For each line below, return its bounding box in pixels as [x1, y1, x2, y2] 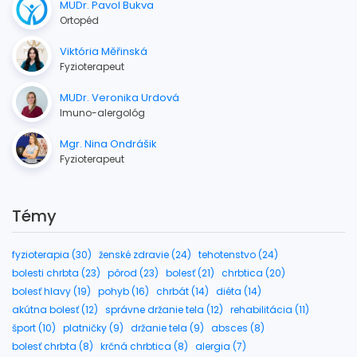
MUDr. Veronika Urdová [60, 89, 179, 105]
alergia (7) [195, 339, 246, 353]
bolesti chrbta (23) [12, 265, 100, 280]
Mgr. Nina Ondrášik [60, 135, 157, 151]
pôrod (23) [108, 265, 159, 280]
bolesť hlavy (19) [12, 284, 91, 298]
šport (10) [12, 320, 56, 335]
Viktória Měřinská [60, 43, 147, 59]
